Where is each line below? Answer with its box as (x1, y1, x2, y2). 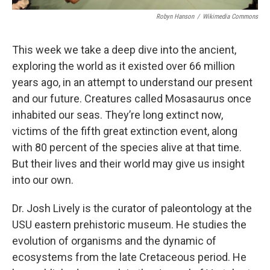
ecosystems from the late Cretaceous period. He (12, 251, 246, 263)
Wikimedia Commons (202, 13, 258, 20)
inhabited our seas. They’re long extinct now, (12, 108, 223, 121)
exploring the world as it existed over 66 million (12, 60, 235, 72)
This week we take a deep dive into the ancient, (12, 43, 236, 56)
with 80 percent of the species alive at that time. (12, 141, 242, 154)
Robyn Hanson (156, 13, 194, 20)
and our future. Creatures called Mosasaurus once (12, 92, 251, 105)
